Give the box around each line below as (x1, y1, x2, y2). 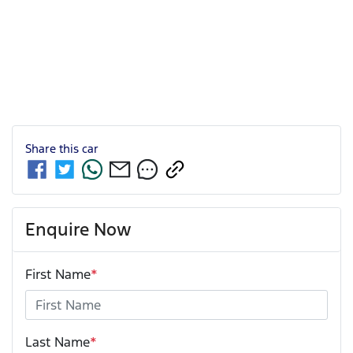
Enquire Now (25, 217, 132, 240)
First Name (25, 265, 91, 283)
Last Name (25, 333, 90, 351)
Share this (25, 140, 82, 156)
